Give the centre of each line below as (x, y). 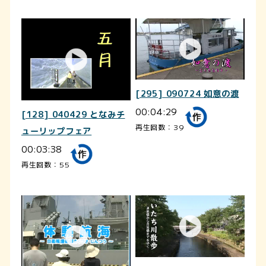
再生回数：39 (160, 127)
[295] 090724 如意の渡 (187, 94)
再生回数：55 (45, 164)
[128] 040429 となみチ (73, 115)
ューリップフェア (56, 132)
